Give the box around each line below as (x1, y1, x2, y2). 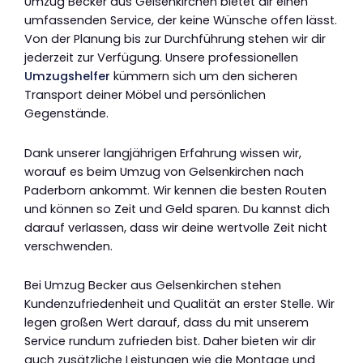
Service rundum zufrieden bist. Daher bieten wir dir (24, 333, 316, 350)
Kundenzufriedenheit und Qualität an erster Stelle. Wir (24, 296, 335, 313)
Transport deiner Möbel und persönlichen (24, 87, 266, 104)
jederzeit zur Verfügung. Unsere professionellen (24, 49, 298, 66)
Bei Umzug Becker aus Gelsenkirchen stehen (24, 277, 281, 294)
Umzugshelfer (24, 68, 110, 85)
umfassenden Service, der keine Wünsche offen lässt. (24, 12, 337, 29)
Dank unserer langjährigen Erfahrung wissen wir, (24, 144, 301, 161)
